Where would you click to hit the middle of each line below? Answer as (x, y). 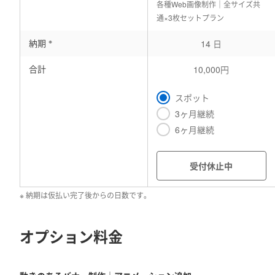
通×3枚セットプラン (190, 17)
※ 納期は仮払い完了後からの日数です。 (85, 195)
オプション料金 (71, 236)
